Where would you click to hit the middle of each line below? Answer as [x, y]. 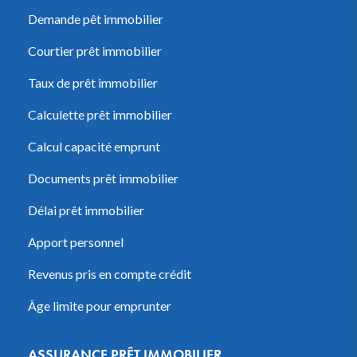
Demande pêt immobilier [96, 18]
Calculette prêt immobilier [100, 114]
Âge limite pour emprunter [100, 305]
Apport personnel [76, 241]
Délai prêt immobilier [86, 210]
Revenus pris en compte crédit [110, 273]
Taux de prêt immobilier [93, 82]
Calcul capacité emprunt [94, 146]
